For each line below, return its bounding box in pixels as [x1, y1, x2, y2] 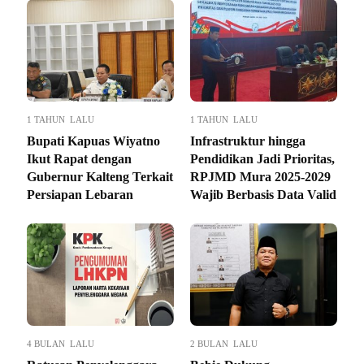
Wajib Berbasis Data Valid [190, 188, 336, 202]
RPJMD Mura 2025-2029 [190, 170, 331, 184]
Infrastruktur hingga [190, 134, 305, 149]
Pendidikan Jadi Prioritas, [190, 152, 335, 167]
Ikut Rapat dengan [27, 152, 132, 167]
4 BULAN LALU [27, 339, 94, 349]
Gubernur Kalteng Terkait [27, 170, 173, 184]
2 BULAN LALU [190, 339, 258, 349]
